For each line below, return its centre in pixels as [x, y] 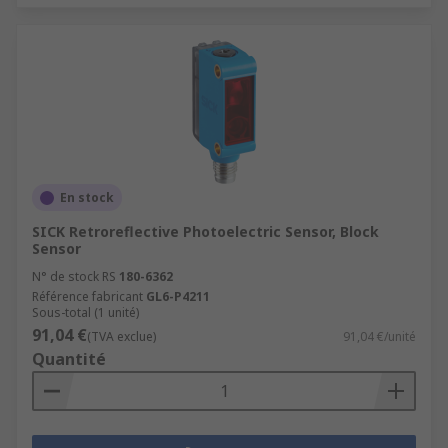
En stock [87, 197]
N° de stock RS [74, 276]
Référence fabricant [87, 296]
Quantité [69, 359]
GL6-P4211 [178, 296]
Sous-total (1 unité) [85, 312]
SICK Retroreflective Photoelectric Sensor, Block [205, 231]
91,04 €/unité [379, 336]
